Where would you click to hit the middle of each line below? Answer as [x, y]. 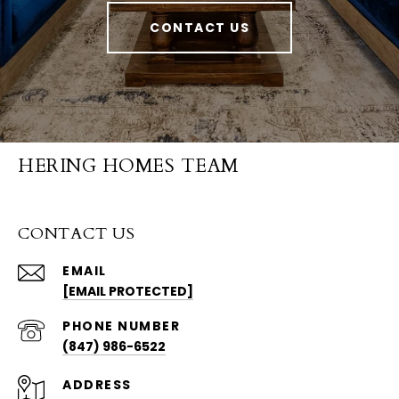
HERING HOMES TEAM [128, 167]
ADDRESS [97, 385]
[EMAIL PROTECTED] [128, 292]
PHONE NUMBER [121, 326]
